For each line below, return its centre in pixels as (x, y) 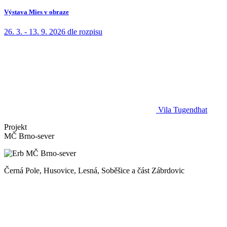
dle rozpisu (85, 32)
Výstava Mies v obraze (36, 12)
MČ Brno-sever (29, 136)
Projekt (15, 127)
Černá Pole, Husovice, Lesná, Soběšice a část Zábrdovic (94, 171)
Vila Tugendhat (183, 110)
